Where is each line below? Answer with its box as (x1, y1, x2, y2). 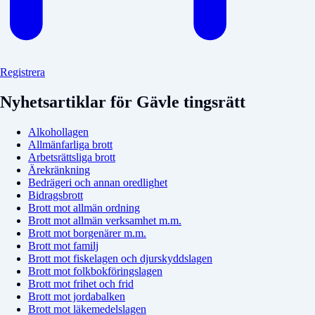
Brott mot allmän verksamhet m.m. (28, 214, 181, 226)
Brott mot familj (28, 239, 98, 252)
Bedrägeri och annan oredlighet (28, 176, 167, 188)
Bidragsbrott (28, 188, 83, 201)
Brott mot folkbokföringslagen (28, 264, 162, 277)
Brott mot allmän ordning (28, 201, 140, 214)
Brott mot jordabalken (28, 290, 125, 302)
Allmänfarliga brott (28, 138, 112, 150)
